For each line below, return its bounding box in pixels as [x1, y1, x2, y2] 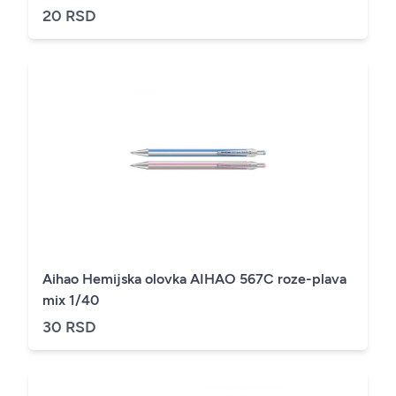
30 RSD [42, 317, 96, 337]
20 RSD [42, 6, 96, 26]
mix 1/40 [42, 292, 99, 308]
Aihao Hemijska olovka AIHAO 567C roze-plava [42, 270, 346, 287]
